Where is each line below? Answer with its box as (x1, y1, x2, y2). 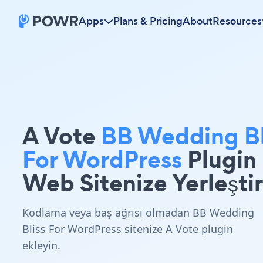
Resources (213, 14, 262, 28)
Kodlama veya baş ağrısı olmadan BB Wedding (22, 205, 254, 220)
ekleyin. (22, 238, 60, 252)
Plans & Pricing (113, 14, 183, 28)
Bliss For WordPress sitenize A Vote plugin (22, 222, 233, 236)
